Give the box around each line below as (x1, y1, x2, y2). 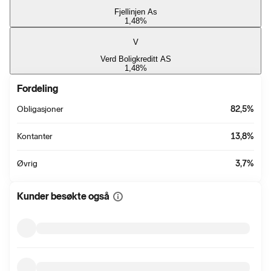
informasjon (112, 215, 156, 226)
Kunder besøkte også (17, 191, 109, 202)
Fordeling (17, 83, 58, 94)
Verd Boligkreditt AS (100, 54, 171, 64)
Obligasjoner (17, 104, 64, 114)
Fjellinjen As (114, 7, 157, 17)
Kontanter (17, 131, 53, 142)
